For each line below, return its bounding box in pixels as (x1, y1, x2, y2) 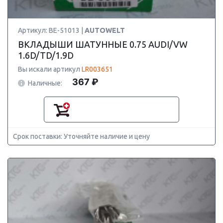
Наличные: (28, 79, 62, 87)
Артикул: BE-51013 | (18, 26, 85, 34)
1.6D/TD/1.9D (18, 50, 74, 60)
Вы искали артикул (18, 65, 82, 73)
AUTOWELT (85, 26, 125, 34)
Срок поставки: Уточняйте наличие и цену (13, 132, 150, 140)
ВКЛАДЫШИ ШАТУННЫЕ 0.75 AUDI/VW (18, 39, 188, 49)
